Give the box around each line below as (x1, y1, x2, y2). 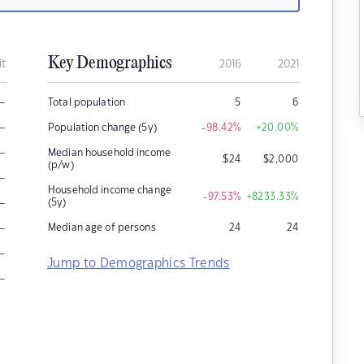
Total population (48, 97, 126, 107)
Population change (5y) (48, 123, 157, 132)
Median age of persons (48, 223, 156, 232)
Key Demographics (48, 54, 171, 73)
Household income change (48, 185, 171, 195)
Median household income (48, 148, 171, 158)
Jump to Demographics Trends (47, 258, 230, 270)
